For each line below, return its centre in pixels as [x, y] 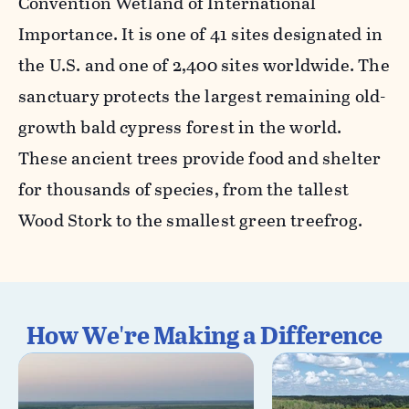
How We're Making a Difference [204, 335]
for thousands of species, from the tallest [184, 189]
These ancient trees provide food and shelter [200, 158]
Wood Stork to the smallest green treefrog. [190, 220]
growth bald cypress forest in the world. [180, 127]
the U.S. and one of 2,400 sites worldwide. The [204, 65]
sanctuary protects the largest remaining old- [202, 96]
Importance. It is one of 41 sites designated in [200, 34]
